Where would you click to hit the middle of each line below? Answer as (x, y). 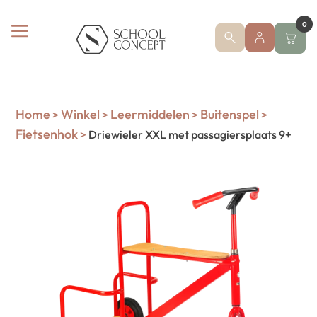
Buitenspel (230, 114)
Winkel (81, 114)
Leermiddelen (150, 114)
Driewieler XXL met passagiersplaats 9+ (189, 134)
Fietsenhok (47, 134)
